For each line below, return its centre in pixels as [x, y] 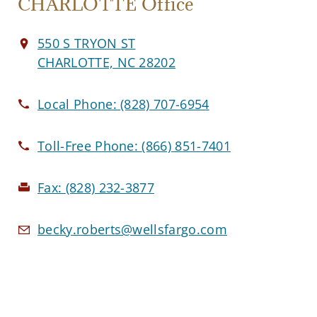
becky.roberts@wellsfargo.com [132, 229]
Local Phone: [79, 104]
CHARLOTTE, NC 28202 [107, 62]
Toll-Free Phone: [90, 145]
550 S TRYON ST [87, 43]
